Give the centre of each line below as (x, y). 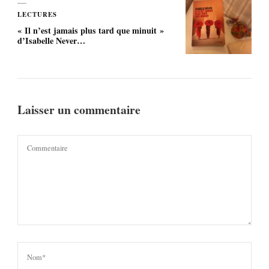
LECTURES (37, 14)
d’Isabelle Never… (51, 40)
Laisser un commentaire (80, 109)
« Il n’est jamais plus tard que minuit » (91, 30)
